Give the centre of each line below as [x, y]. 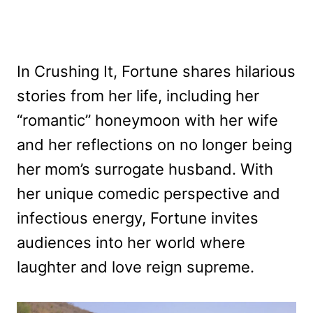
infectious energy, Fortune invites [138, 218]
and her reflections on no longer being [154, 145]
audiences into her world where [131, 243]
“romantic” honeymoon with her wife [147, 121]
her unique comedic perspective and [148, 194]
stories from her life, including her [138, 96]
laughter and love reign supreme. [136, 267]
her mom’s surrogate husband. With [145, 169]
